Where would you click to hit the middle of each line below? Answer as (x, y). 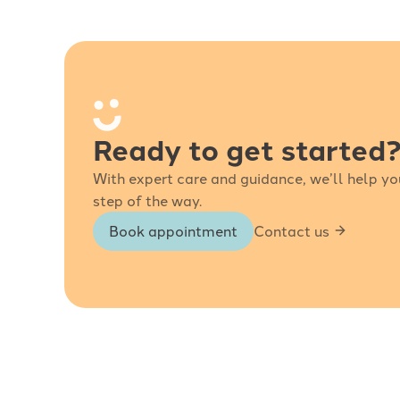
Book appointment (173, 230)
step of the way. (147, 200)
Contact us (292, 231)
